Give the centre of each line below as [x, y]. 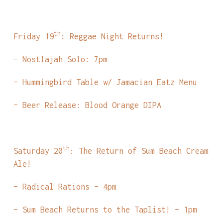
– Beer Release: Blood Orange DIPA [87, 105]
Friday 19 [33, 36]
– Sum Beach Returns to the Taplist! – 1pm [105, 210]
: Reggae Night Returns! [112, 36]
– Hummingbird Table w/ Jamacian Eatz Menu [105, 82]
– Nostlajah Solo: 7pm [60, 59]
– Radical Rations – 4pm [65, 187]
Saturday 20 [38, 151]
